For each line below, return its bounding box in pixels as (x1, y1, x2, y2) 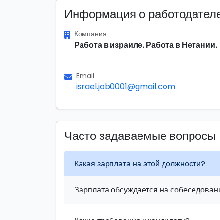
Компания (74, 29, 107, 39)
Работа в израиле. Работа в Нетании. (74, 39, 217, 51)
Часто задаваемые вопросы (64, 128, 216, 144)
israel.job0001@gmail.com (76, 81, 175, 92)
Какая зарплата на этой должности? (74, 158, 205, 169)
